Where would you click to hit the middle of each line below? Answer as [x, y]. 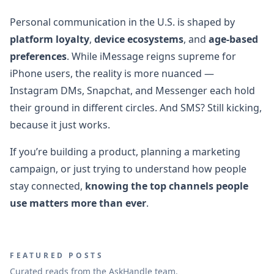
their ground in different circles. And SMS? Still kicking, [136, 107]
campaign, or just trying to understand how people [128, 168]
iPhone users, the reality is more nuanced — [112, 73]
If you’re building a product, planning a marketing [125, 151]
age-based [233, 39]
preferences [38, 56]
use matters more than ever [78, 203]
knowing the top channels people [167, 186]
